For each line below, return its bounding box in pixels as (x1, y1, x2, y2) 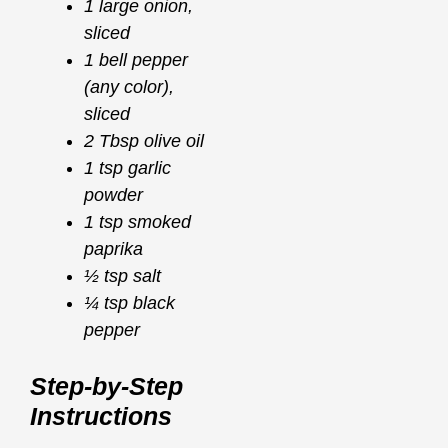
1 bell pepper (84, 50, 188, 71)
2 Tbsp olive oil (84, 131, 204, 152)
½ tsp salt (84, 266, 161, 287)
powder (84, 185, 143, 206)
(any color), (84, 77, 174, 98)
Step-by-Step (30, 372, 183, 401)
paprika (84, 239, 143, 260)
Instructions (30, 402, 172, 431)
